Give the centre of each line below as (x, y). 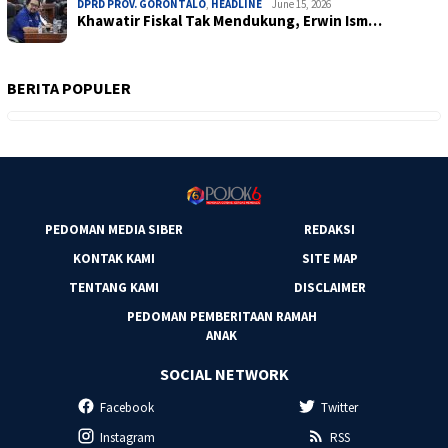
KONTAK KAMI (114, 258)
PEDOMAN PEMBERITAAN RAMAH (221, 316)
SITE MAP (329, 258)
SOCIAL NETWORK (224, 374)
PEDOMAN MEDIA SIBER (114, 229)
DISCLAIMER (329, 287)
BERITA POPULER (69, 87)
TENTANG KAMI (114, 287)
